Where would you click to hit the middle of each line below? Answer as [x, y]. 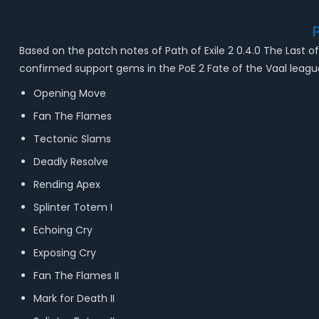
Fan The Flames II [77, 276]
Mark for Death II [74, 298]
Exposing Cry [66, 253]
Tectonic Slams [72, 139]
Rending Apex [67, 184]
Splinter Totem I [74, 207]
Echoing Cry [63, 230]
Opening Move [69, 93]
